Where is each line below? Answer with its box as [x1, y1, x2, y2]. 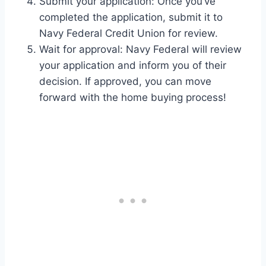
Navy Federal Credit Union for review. [39, 27, 218, 40]
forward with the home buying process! [39, 91, 226, 104]
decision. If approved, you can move [39, 75, 211, 88]
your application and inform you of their [39, 59, 226, 72]
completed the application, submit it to [39, 11, 223, 24]
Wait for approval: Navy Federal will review [39, 43, 242, 56]
